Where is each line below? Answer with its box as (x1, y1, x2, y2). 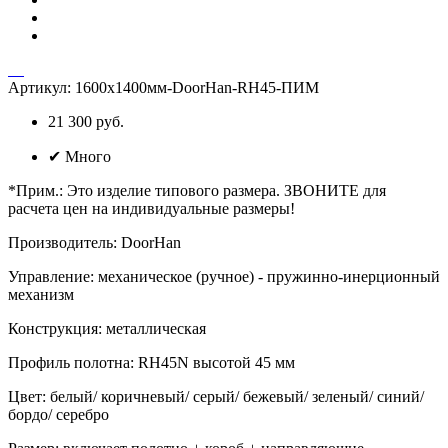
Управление (8, 267, 90, 285)
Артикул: (8, 78, 75, 96)
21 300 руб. (48, 112, 124, 130)
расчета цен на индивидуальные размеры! (8, 199, 295, 217)
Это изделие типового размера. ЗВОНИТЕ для (67, 181, 386, 199)
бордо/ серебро (8, 405, 109, 423)
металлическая (106, 319, 206, 337)
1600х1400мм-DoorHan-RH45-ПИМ (75, 78, 319, 96)
